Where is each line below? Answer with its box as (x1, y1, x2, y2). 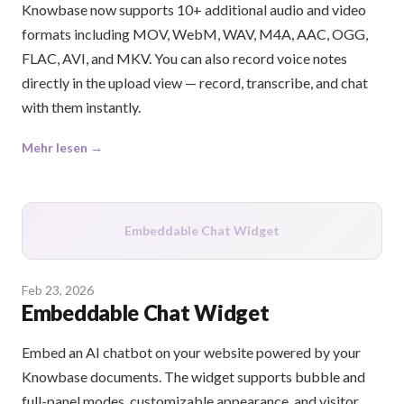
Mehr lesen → (22, 140, 103, 156)
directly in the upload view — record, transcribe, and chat (22, 74, 368, 92)
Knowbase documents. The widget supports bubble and (22, 368, 365, 386)
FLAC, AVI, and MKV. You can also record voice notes (22, 50, 347, 68)
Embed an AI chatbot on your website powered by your (22, 344, 361, 362)
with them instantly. (22, 98, 141, 116)
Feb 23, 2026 (22, 282, 94, 298)
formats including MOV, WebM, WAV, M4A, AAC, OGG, (22, 25, 368, 43)
